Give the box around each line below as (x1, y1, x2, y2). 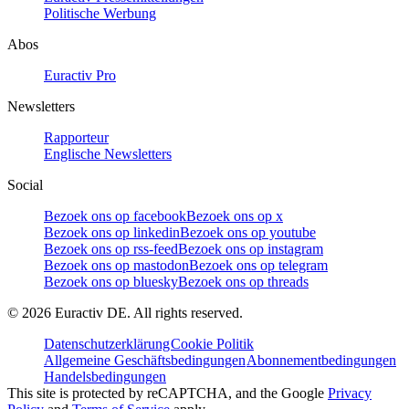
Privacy (328, 384, 372, 401)
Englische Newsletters (44, 145, 172, 162)
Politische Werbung (44, 5, 156, 21)
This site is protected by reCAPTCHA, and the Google (7, 384, 328, 401)
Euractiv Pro (44, 67, 116, 83)
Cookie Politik (171, 335, 254, 351)
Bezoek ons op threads (178, 273, 309, 289)
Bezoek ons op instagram (178, 240, 323, 257)
